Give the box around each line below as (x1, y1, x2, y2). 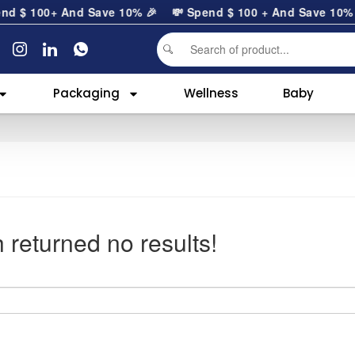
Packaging (53, 85, 120, 102)
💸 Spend (167, 4, 223, 20)
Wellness (184, 85, 239, 102)
